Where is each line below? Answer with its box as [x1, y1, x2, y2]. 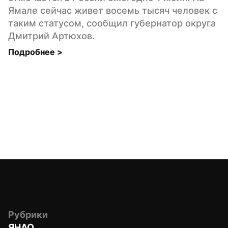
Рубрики [8, 209, 48, 220]
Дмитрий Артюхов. [8, 30, 95, 41]
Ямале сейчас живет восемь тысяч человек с [8, 5, 217, 16]
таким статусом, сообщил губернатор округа [8, 17, 216, 28]
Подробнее [8, 46, 57, 57]
